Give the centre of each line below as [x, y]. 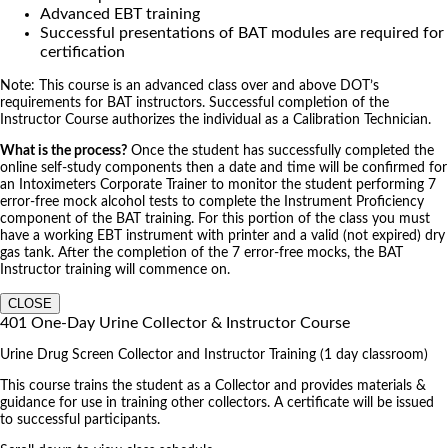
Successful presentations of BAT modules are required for [242, 33]
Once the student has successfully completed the [280, 151]
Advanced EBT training [120, 14]
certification [82, 52]
